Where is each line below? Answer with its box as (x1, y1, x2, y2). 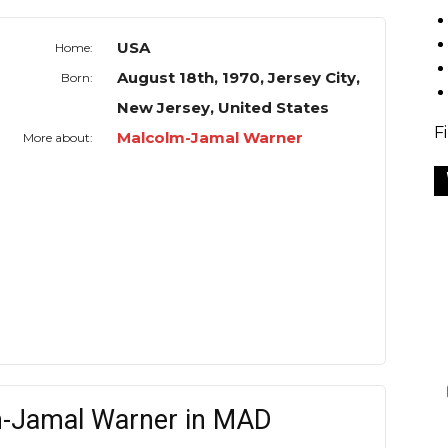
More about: (23, 130, 94, 146)
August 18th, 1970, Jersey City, (117, 68, 361, 88)
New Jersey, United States (117, 98, 330, 118)
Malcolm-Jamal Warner (117, 128, 304, 148)
